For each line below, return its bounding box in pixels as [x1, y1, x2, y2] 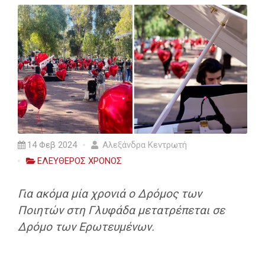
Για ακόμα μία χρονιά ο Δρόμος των [18, 186, 202, 201]
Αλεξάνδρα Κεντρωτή [100, 139, 187, 150]
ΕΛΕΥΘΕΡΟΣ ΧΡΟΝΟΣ [37, 155, 122, 166]
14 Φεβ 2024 [27, 139, 77, 150]
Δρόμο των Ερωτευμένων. [18, 219, 154, 234]
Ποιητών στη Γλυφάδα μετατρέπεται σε [18, 203, 225, 217]
